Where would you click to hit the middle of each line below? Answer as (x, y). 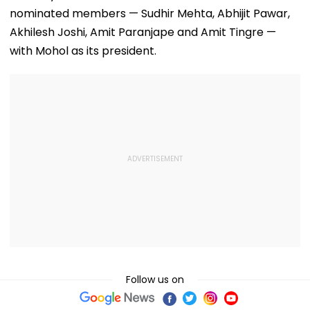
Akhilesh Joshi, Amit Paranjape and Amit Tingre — (143, 32)
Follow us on (155, 279)
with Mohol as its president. (83, 51)
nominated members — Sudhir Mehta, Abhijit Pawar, (150, 13)
